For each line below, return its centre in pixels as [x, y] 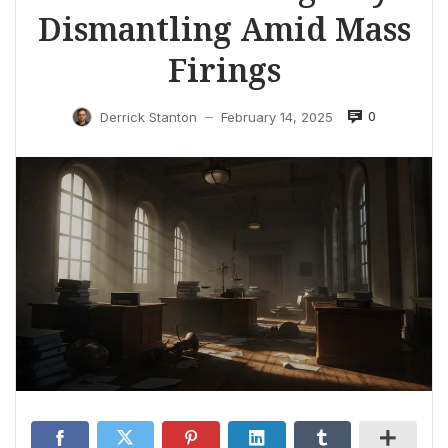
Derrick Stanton [148, 116]
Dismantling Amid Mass [224, 28]
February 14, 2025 [277, 116]
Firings [224, 69]
